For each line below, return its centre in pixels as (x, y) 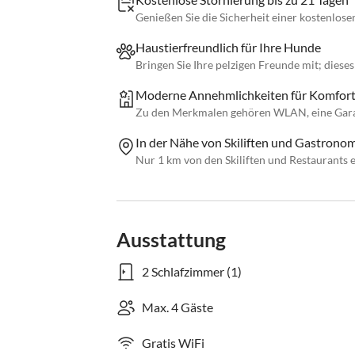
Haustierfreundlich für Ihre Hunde (228, 48)
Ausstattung (171, 240)
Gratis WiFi (173, 343)
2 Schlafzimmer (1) (192, 272)
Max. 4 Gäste (177, 307)
